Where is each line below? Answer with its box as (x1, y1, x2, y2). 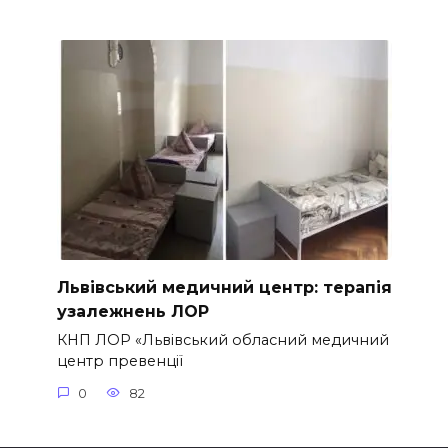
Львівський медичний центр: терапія (56, 278, 392, 298)
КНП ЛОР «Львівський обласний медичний (56, 331, 389, 350)
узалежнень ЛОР (56, 302, 209, 322)
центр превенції (56, 352, 183, 371)
